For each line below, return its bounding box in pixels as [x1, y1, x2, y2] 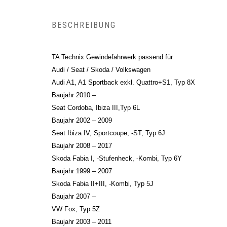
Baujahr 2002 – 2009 [52, 116, 112, 124]
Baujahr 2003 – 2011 [52, 217, 111, 225]
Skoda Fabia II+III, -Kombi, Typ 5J [52, 179, 154, 187]
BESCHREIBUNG [52, 20, 116, 30]
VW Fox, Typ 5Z [52, 205, 100, 213]
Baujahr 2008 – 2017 [52, 141, 112, 149]
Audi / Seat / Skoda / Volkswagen [52, 65, 150, 73]
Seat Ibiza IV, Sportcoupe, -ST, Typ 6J [52, 129, 165, 137]
